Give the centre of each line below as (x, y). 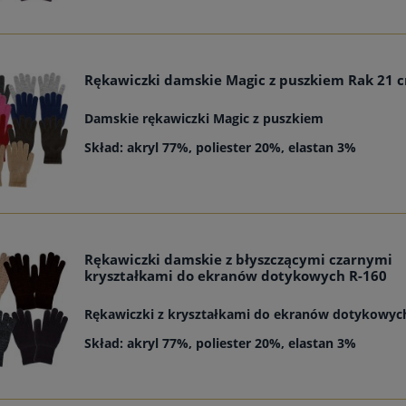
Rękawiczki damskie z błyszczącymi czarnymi (239, 260)
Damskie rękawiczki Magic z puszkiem (204, 119)
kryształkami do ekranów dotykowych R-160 (236, 276)
